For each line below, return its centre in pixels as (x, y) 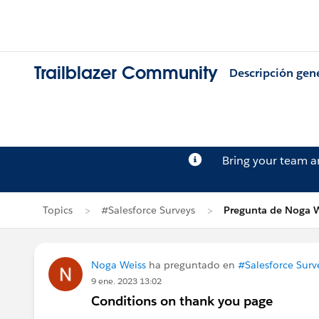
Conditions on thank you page (182, 301)
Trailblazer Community (126, 73)
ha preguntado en (192, 265)
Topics (58, 210)
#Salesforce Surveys (148, 210)
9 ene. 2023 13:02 (126, 281)
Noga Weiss (119, 265)
